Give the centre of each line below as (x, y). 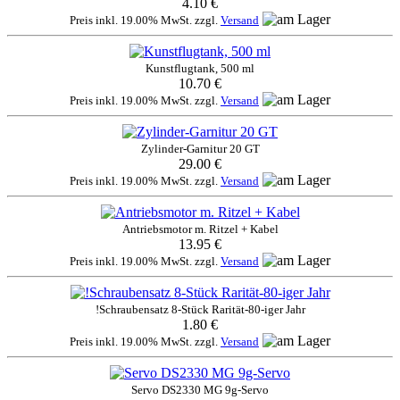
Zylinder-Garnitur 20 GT (200, 149)
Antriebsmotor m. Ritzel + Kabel (200, 229)
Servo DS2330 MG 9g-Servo (200, 390)
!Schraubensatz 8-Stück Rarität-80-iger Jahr (200, 310)
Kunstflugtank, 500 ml (200, 69)
